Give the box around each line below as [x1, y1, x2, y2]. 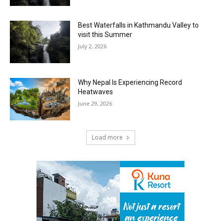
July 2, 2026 [78, 42, 107, 50]
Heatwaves [78, 88, 113, 96]
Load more [91, 133, 123, 142]
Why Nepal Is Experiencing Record [78, 78, 183, 87]
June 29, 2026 [78, 100, 112, 108]
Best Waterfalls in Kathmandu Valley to [78, 21, 199, 30]
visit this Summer [78, 31, 133, 39]
